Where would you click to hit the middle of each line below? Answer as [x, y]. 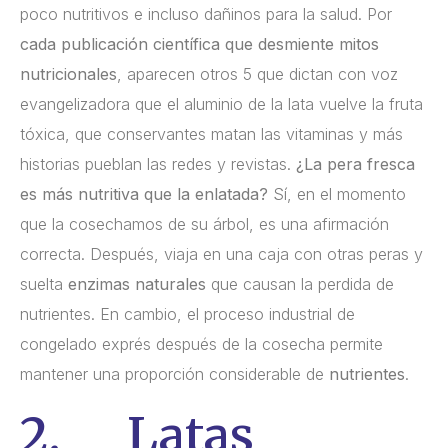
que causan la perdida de [300, 283]
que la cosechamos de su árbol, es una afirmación [204, 223]
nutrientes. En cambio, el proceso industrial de [187, 313]
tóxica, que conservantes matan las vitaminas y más [211, 133]
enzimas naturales [137, 283]
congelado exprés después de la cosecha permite [201, 343]
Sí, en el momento [337, 193]
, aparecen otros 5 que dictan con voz [257, 73]
